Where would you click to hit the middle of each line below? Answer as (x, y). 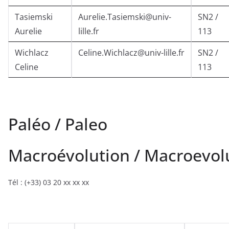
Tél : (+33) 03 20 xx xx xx (49, 182)
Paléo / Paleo (58, 124)
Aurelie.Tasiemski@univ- (125, 17)
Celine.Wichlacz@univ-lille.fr (131, 53)
